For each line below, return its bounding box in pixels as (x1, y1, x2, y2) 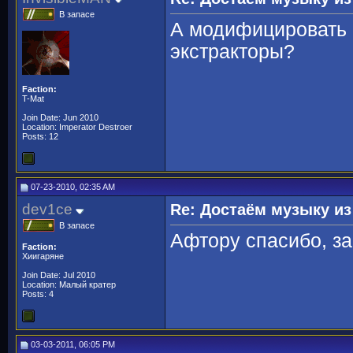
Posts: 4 (22, 289, 54, 299)
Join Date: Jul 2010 (22, 270, 95, 280)
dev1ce (22, 201, 72, 217)
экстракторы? (170, 41, 295, 63)
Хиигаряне (22, 251, 64, 261)
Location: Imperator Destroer (22, 122, 132, 132)
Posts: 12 (22, 132, 58, 141)
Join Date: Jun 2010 (22, 113, 98, 122)
